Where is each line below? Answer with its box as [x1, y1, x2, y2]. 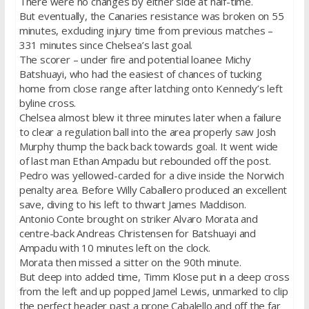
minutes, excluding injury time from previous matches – [19, 23, 273, 37]
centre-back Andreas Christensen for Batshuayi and [19, 226, 256, 240]
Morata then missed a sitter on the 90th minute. [19, 255, 241, 269]
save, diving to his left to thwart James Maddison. [19, 197, 246, 211]
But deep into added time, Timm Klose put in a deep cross [19, 269, 290, 283]
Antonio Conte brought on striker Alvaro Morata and [19, 211, 258, 226]
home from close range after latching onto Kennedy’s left [19, 81, 283, 95]
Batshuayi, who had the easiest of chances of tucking [19, 66, 262, 81]
